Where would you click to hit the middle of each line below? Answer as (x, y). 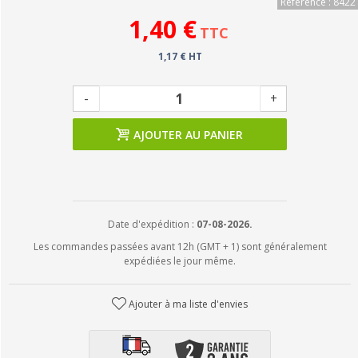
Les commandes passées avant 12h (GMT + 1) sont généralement (180, 247)
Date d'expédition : (152, 224)
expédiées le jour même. (180, 261)
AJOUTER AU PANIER (188, 135)
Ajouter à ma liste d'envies (189, 304)
